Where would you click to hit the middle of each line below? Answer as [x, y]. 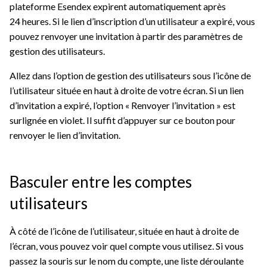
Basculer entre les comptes [101, 182]
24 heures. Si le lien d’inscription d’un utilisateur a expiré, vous [132, 21]
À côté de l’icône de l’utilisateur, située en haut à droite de [124, 231]
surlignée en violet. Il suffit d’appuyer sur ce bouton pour [122, 120]
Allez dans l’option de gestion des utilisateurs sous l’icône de [130, 76]
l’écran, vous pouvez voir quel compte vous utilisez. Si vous [127, 246]
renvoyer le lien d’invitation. [65, 135]
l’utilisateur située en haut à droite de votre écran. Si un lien [127, 91]
